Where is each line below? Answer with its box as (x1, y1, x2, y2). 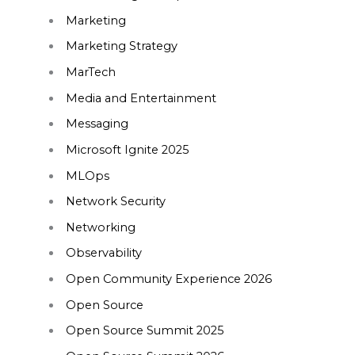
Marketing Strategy (65, 39, 177, 54)
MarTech (65, 64, 116, 79)
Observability (65, 246, 142, 261)
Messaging (65, 116, 128, 132)
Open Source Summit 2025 (65, 323, 224, 338)
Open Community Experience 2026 (65, 272, 272, 287)
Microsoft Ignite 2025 (65, 142, 189, 157)
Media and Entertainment (65, 90, 216, 105)
